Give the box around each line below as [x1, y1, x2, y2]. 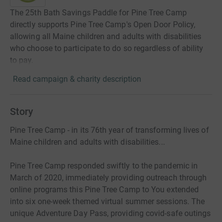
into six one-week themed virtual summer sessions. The [10, 197, 205, 207]
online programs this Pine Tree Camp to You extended [10, 185, 199, 195]
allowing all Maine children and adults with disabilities [10, 32, 202, 42]
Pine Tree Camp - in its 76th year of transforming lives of [10, 125, 209, 135]
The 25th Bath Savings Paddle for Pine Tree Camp [10, 8, 187, 18]
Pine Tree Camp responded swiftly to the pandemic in [10, 161, 198, 171]
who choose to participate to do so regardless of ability [10, 44, 204, 54]
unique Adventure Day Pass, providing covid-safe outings [10, 209, 211, 219]
